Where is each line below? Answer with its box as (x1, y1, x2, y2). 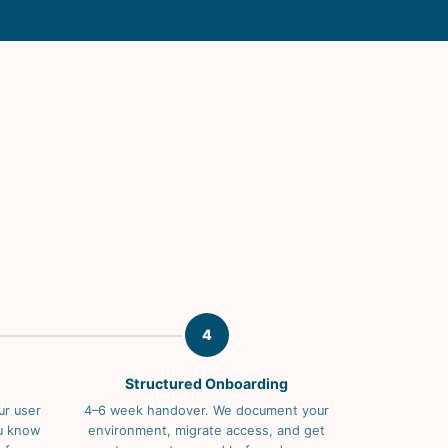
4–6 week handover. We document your (84, 403, 329, 419)
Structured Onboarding (125, 375, 288, 393)
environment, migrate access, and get (88, 423, 325, 439)
